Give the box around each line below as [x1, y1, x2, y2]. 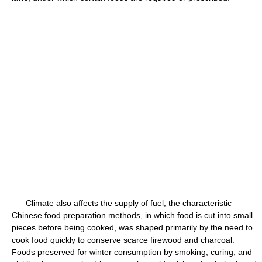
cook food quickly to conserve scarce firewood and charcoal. [12, 235, 235, 244]
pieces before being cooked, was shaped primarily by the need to [12, 223, 253, 232]
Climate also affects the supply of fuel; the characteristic [12, 198, 232, 208]
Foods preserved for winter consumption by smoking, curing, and [12, 247, 252, 257]
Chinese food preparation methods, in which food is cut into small [12, 211, 253, 220]
